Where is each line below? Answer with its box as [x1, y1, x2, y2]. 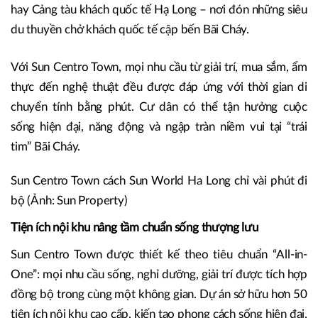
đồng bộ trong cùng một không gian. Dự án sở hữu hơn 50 [11, 288, 307, 301]
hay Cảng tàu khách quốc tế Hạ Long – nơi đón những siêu [11, 4, 307, 16]
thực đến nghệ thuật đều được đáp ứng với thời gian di [11, 81, 307, 94]
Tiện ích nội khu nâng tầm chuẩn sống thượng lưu [11, 221, 258, 234]
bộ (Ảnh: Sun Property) [11, 194, 128, 207]
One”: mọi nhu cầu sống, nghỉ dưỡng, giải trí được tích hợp [11, 268, 307, 281]
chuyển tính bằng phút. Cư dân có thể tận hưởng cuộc [11, 101, 307, 114]
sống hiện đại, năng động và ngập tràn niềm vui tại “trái [11, 121, 307, 133]
